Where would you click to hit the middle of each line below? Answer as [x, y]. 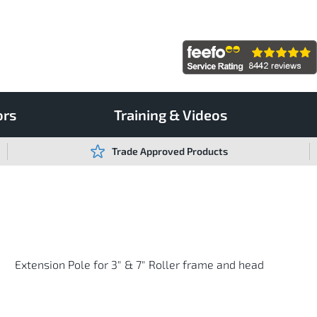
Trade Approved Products [170, 151]
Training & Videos [171, 114]
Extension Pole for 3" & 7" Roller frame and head [140, 264]
